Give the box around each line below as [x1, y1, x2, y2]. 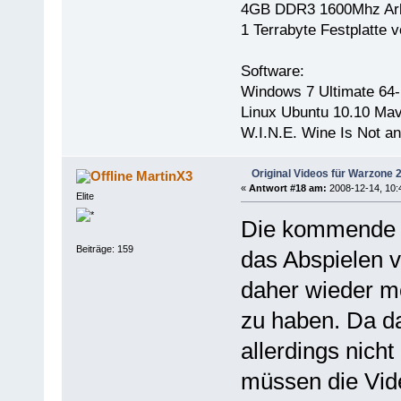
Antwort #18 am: [248, 182, 327, 193]
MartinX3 [136, 167, 193, 183]
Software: [240, 62, 304, 80]
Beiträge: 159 [75, 243, 133, 254]
